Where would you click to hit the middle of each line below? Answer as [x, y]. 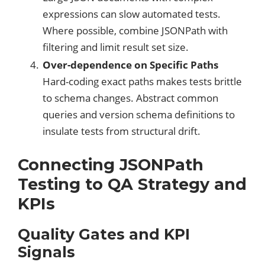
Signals [46, 252]
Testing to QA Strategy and [132, 185]
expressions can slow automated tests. [132, 14]
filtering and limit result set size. [116, 47]
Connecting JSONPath [111, 165]
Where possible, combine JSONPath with [135, 31]
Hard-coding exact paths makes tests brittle [142, 82]
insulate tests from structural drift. [122, 131]
